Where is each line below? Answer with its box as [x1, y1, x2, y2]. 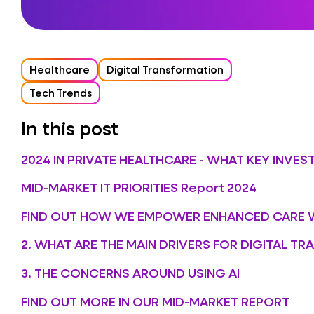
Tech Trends [29, 86, 92, 100]
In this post [21, 116, 118, 141]
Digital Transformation [107, 62, 224, 77]
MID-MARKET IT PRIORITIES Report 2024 [21, 179, 257, 196]
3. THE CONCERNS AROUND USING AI [21, 264, 240, 281]
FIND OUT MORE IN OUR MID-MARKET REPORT [21, 292, 289, 310]
